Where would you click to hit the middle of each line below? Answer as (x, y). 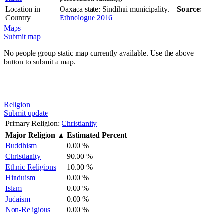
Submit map (22, 36)
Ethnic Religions (31, 167)
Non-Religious (28, 209)
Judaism (18, 199)
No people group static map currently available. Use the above (99, 53)
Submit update (26, 113)
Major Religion (30, 135)
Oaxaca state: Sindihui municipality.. (118, 9)
